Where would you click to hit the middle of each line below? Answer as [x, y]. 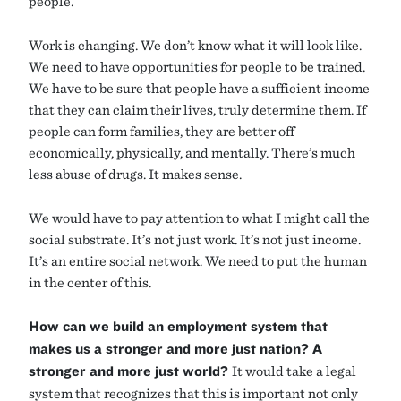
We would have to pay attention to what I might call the [199, 218]
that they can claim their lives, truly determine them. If [197, 110]
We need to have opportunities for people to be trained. [197, 67]
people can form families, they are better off [162, 131]
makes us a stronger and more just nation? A [175, 349]
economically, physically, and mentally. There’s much [192, 153]
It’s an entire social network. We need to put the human [198, 261]
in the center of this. [90, 282]
